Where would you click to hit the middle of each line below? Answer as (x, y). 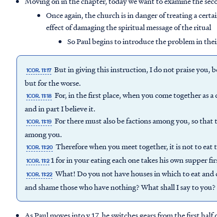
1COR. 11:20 (40, 147)
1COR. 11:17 (39, 70)
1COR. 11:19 (39, 122)
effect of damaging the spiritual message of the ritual (129, 27)
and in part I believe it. (61, 109)
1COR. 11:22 (39, 175)
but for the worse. (54, 83)
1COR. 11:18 (39, 96)
